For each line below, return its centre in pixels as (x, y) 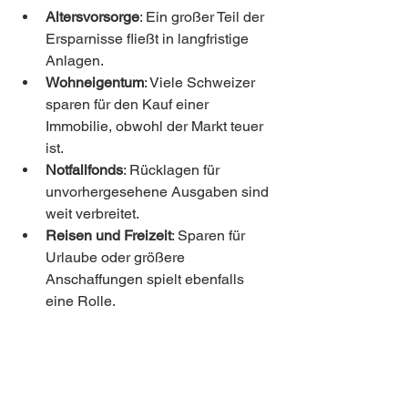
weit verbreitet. (92, 214)
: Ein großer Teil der (204, 17)
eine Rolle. (81, 301)
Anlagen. (75, 61)
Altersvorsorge (92, 17)
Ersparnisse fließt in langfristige (149, 39)
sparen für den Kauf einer (129, 104)
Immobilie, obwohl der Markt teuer (156, 126)
